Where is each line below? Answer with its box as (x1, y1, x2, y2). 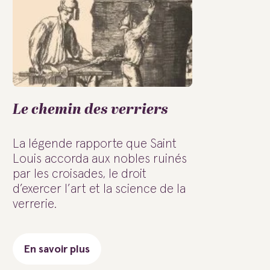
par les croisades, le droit (13, 168, 146, 181)
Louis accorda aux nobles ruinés (13, 152, 187, 166)
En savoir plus (24, 244, 90, 256)
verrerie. (13, 198, 57, 211)
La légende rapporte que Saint (13, 137, 177, 151)
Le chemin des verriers (13, 99, 168, 121)
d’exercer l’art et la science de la (13, 183, 186, 196)
